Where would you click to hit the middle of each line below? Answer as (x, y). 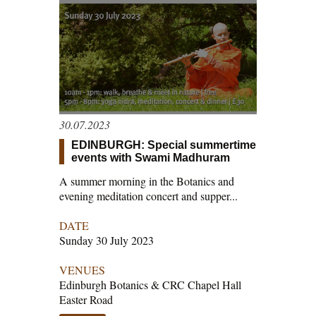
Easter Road (86, 299)
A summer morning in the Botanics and (147, 181)
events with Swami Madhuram (151, 157)
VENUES (82, 269)
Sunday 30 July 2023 (107, 240)
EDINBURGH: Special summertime (164, 145)
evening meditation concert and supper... (148, 195)
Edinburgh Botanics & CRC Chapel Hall (150, 284)
